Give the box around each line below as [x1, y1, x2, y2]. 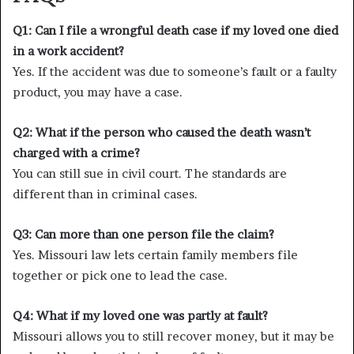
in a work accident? [13, 43, 124, 58]
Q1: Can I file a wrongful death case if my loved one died [13, 22, 338, 38]
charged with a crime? [13, 145, 140, 160]
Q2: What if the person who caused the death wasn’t [13, 124, 311, 140]
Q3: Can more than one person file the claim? [13, 226, 274, 242]
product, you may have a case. [13, 84, 183, 100]
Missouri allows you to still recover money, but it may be [13, 328, 334, 344]
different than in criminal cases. [13, 186, 198, 201]
